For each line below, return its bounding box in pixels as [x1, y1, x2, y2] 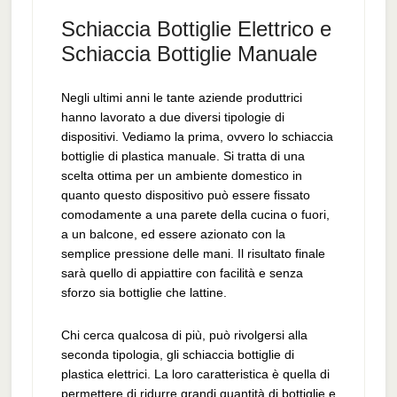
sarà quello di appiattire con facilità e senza [60, 266, 303, 280]
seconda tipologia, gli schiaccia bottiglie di [60, 347, 294, 362]
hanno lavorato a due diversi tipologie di [60, 110, 284, 124]
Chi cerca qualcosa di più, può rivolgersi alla [60, 328, 307, 342]
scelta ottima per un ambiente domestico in [60, 168, 302, 183]
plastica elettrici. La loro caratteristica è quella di [60, 367, 330, 381]
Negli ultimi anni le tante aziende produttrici [60, 90, 302, 105]
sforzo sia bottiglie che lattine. [60, 285, 227, 300]
